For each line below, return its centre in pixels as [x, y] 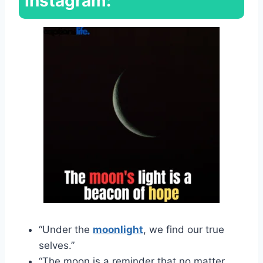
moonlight [118, 229]
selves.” [57, 245]
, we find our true [184, 229]
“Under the [66, 229]
